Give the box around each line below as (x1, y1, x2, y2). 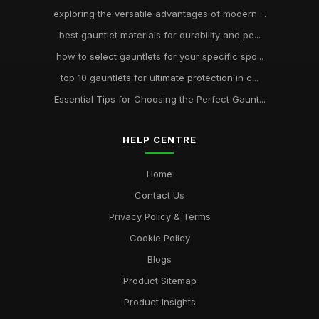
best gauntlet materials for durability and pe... (58, 29, 261, 41)
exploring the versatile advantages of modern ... (53, 8, 266, 19)
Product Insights (123, 296, 196, 308)
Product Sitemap (122, 275, 197, 286)
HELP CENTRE (122, 134, 197, 145)
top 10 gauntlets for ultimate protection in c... (61, 72, 258, 83)
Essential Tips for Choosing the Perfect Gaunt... (53, 93, 266, 105)
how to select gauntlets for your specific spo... (56, 51, 263, 62)
